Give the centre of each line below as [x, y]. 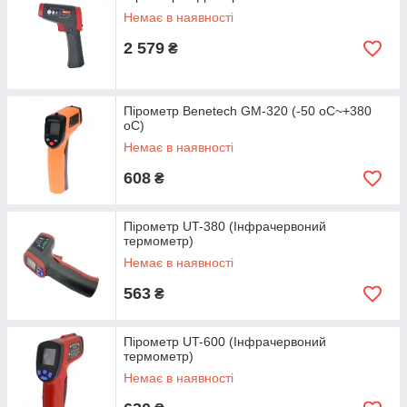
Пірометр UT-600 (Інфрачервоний [225, 342]
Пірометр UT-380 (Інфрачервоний [225, 226]
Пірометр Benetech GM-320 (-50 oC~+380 [248, 111]
